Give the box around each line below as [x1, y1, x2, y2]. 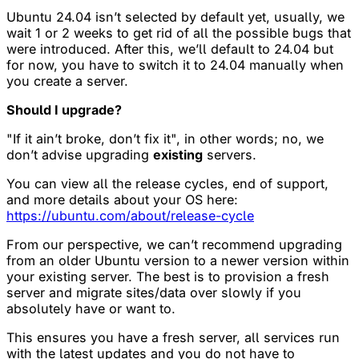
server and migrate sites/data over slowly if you [6, 284, 301, 301]
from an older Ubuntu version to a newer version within [6, 252, 349, 268]
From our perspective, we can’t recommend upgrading [6, 236, 342, 252]
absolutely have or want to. [6, 300, 175, 317]
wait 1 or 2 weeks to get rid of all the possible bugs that [6, 24, 351, 41]
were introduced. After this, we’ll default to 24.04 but [6, 40, 333, 57]
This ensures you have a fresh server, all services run [6, 329, 340, 345]
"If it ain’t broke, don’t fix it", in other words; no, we [6, 130, 324, 147]
